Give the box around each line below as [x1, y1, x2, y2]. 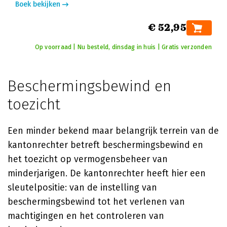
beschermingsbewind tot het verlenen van [8, 196, 185, 207]
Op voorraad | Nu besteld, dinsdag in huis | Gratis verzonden [34, 44, 212, 51]
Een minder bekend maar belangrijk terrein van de [8, 125, 219, 136]
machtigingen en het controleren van [8, 210, 164, 221]
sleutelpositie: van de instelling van [8, 182, 157, 193]
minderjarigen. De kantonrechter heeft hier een [8, 168, 206, 179]
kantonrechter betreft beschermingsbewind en [8, 139, 203, 150]
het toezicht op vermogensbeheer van [8, 154, 168, 165]
